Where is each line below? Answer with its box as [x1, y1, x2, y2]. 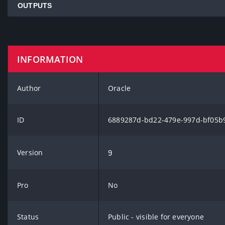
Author [17, 83, 41, 93]
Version [17, 148, 43, 157]
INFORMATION [17, 53, 83, 65]
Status [17, 212, 39, 221]
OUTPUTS [18, 2, 52, 10]
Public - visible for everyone [108, 212, 204, 221]
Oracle [108, 83, 131, 93]
